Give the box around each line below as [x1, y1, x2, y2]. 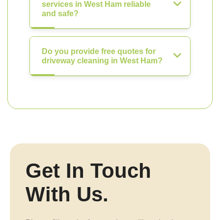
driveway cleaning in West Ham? [42, 56, 163, 65]
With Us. [26, 183, 109, 206]
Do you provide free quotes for [42, 47, 156, 55]
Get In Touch [26, 159, 151, 182]
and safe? [42, 9, 79, 18]
